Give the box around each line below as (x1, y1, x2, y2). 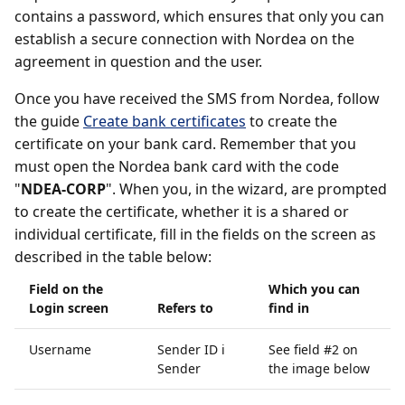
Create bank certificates (83, 110, 246, 131)
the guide (14, 110, 83, 131)
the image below (268, 359, 370, 377)
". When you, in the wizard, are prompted (106, 178, 387, 199)
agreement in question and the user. (14, 51, 262, 71)
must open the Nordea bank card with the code (14, 155, 339, 176)
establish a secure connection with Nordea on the (14, 28, 354, 49)
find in (268, 298, 309, 316)
